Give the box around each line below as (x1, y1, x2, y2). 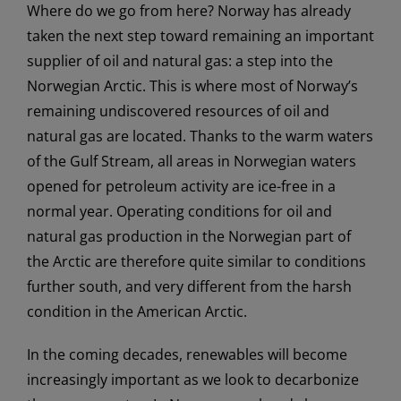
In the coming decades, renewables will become (27, 344, 347, 364)
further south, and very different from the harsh (27, 276, 352, 296)
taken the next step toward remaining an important (27, 25, 374, 46)
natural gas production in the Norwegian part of (27, 226, 351, 246)
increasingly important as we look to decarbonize (27, 369, 359, 389)
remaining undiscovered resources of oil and (27, 100, 329, 121)
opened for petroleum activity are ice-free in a (27, 175, 336, 196)
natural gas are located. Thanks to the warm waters (27, 125, 373, 146)
